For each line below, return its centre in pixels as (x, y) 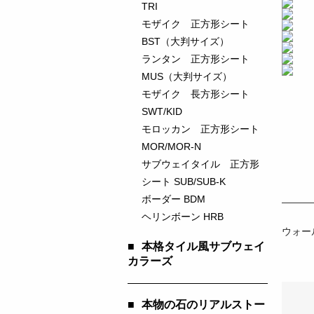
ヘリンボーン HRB (183, 217)
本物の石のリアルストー (203, 305)
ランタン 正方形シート (196, 59)
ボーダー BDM (173, 199)
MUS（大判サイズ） (187, 76)
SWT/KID (162, 111)
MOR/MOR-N (171, 146)
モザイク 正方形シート (196, 24)
